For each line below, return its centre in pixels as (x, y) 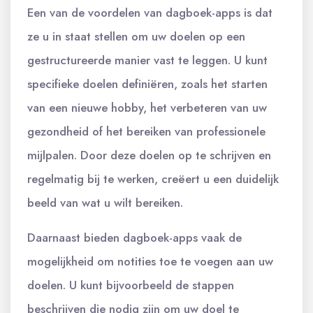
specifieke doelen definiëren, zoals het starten (147, 83)
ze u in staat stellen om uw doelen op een (136, 36)
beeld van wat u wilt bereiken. (105, 202)
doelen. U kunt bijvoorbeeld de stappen (131, 285)
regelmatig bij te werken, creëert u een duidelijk (153, 179)
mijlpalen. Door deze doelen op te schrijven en (149, 155)
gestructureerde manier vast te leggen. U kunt (147, 60)
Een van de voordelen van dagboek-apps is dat (150, 12)
